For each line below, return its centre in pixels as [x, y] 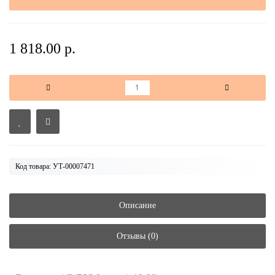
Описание [137, 205]
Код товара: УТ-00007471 [55, 166]
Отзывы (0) [137, 236]
